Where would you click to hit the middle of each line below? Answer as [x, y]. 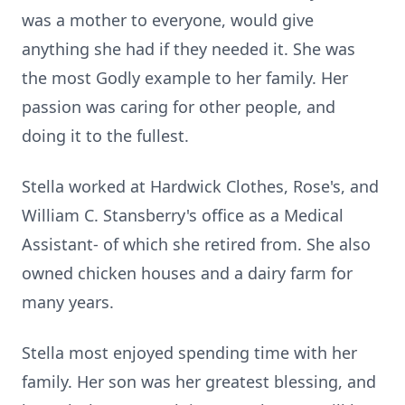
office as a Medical [270, 215]
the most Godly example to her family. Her [185, 78]
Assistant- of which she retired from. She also [196, 244]
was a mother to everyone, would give [168, 20]
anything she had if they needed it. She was [188, 49]
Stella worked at [86, 186]
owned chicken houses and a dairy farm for [187, 273]
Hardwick [186, 186]
